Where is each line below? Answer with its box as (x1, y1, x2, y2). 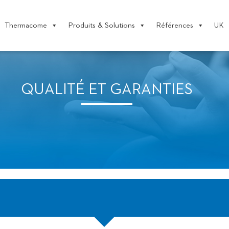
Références (156, 21, 193, 29)
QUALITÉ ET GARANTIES (21, 82, 193, 98)
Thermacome (5, 21, 47, 29)
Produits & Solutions (68, 21, 135, 29)
